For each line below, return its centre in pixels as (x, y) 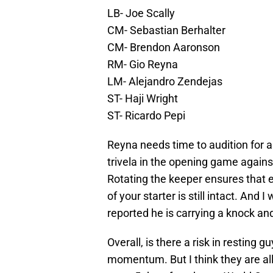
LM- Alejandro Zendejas (165, 82)
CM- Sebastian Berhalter (166, 30)
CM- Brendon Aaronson (164, 48)
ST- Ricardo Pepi (146, 116)
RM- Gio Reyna (143, 65)
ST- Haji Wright (143, 99)
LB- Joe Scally (141, 13)
